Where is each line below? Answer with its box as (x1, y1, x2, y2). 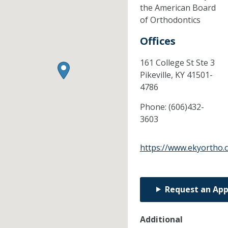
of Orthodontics (139, 14, 201, 25)
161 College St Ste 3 (139, 56, 215, 68)
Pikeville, (139, 69, 175, 80)
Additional (139, 213, 183, 225)
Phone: (139, 101, 168, 112)
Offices (139, 34, 176, 48)
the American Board (139, 2, 216, 13)
